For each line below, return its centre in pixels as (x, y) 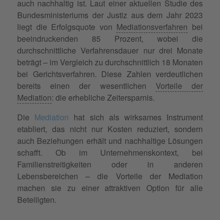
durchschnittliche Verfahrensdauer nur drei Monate (110, 50)
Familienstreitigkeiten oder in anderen (110, 164)
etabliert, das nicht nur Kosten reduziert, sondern (110, 129)
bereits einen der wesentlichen (86, 85)
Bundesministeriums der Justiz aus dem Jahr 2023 (110, 15)
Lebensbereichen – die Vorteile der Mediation (110, 176)
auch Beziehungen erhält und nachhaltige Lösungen (110, 140)
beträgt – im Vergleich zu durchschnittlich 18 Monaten (110, 62)
